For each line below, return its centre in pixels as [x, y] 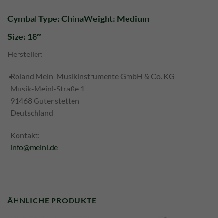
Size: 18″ [24, 37]
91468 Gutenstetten [45, 101]
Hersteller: [25, 54]
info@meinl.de [34, 147]
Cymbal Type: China [45, 19]
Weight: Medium [117, 19]
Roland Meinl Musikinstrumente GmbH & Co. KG [92, 76]
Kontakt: [25, 135]
